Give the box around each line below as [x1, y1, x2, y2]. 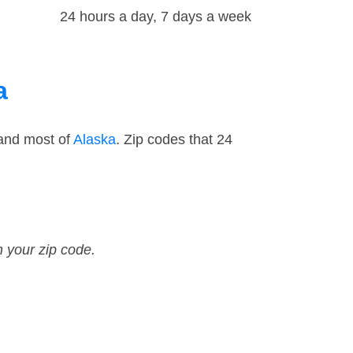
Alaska [73, 132, 116, 148]
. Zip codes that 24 [116, 132, 232, 148]
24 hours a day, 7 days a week [60, 9, 251, 25]
